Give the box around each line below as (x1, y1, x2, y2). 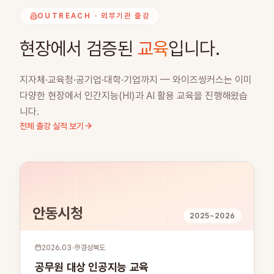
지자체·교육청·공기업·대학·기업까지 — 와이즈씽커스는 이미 (20, 73, 252, 86)
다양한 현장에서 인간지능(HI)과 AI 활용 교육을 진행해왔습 (20, 89, 248, 102)
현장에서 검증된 (20, 36, 138, 61)
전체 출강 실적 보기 (20, 120, 84, 131)
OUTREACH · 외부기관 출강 (37, 11, 150, 20)
